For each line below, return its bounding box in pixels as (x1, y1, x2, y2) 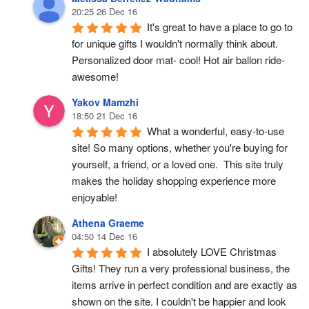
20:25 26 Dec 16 (72, 5, 137, 18)
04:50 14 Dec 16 (72, 230, 137, 243)
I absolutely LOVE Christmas (147, 244, 277, 259)
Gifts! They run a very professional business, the (72, 261, 290, 275)
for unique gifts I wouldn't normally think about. (72, 36, 278, 50)
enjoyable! (72, 190, 117, 204)
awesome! (72, 69, 119, 83)
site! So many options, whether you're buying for (72, 140, 288, 154)
